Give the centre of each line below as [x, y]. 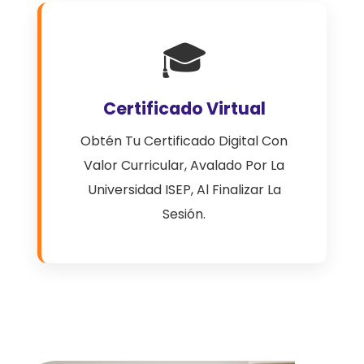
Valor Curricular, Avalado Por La [184, 165]
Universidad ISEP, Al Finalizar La [184, 190]
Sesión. [184, 214]
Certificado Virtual [184, 108]
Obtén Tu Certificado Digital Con [184, 141]
